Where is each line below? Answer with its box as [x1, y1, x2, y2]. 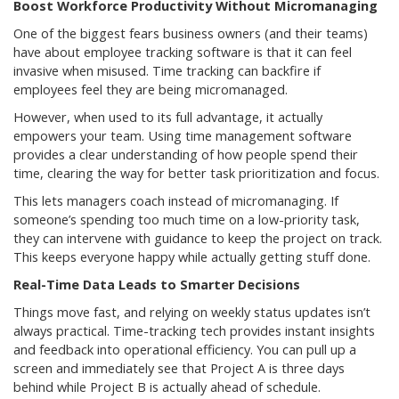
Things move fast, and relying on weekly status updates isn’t [13, 304, 370, 322]
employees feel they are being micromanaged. [13, 81, 288, 99]
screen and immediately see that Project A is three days [13, 360, 345, 378]
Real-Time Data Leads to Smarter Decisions [13, 276, 300, 294]
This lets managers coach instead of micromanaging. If [13, 192, 338, 210]
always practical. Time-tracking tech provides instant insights [13, 322, 375, 340]
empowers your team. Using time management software [13, 127, 352, 145]
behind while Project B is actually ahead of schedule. [13, 379, 321, 396]
